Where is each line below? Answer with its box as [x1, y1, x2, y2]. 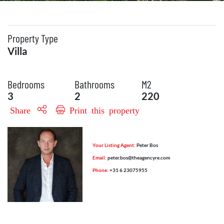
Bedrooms [7, 77, 44, 90]
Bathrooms [74, 77, 114, 90]
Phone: [92, 167, 108, 173]
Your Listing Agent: [92, 142, 135, 148]
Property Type [7, 31, 58, 44]
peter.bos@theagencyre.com [107, 154, 170, 160]
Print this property [65, 105, 139, 114]
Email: [92, 154, 106, 160]
